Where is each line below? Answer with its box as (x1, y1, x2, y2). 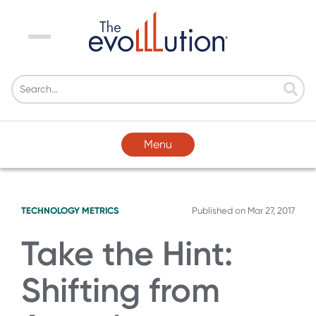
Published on (192, 205, 248, 216)
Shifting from (21, 269, 220, 310)
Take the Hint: (21, 233, 233, 274)
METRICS (82, 205, 119, 216)
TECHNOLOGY (21, 205, 80, 216)
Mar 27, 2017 (248, 205, 295, 216)
